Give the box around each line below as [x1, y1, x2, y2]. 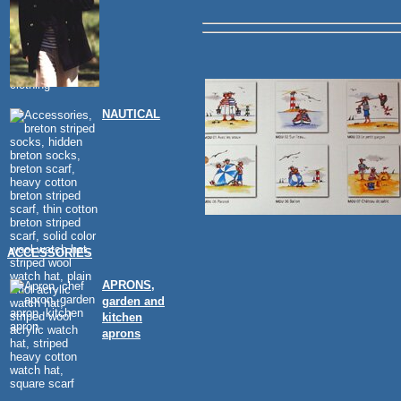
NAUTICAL [102, 107, 160, 121]
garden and [102, 294, 165, 308]
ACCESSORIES [7, 246, 92, 260]
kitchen [102, 311, 142, 324]
